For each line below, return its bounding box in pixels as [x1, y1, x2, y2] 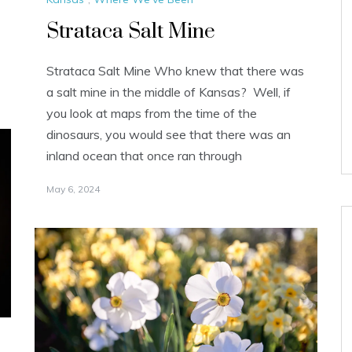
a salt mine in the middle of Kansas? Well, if [46, 83, 291, 100]
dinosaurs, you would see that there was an [46, 126, 291, 142]
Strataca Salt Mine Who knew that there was [46, 62, 304, 79]
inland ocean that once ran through [46, 147, 242, 163]
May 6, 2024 [46, 182, 100, 195]
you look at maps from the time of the [46, 104, 257, 121]
